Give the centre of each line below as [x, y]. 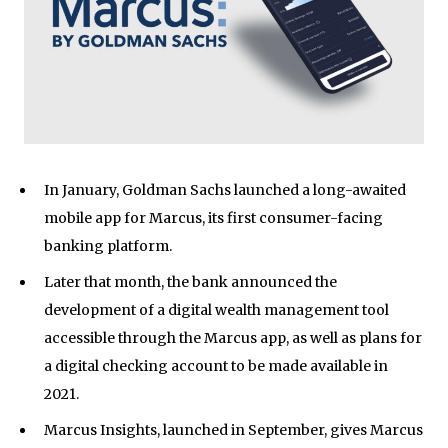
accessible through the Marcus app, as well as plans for [232, 337]
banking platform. [107, 245]
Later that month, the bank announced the [190, 281]
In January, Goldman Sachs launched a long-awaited [224, 189]
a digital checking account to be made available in [215, 365]
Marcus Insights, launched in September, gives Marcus [233, 429]
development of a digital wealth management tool [216, 309]
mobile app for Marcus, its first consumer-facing [213, 217]
